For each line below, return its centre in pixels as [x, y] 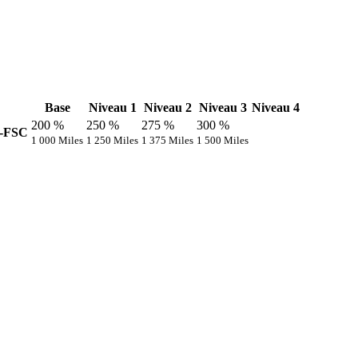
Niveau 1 [112, 108]
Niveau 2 [167, 108]
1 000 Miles [57, 141]
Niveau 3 [223, 108]
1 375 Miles [167, 141]
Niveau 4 [276, 108]
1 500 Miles [223, 141]
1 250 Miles [112, 141]
